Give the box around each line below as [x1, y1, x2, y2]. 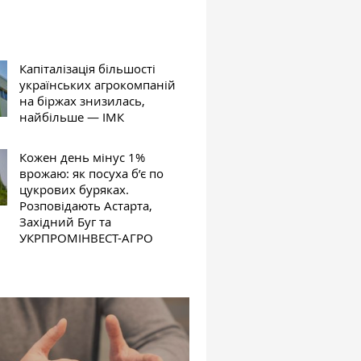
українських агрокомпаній [19, 77, 176, 93]
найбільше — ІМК [19, 109, 125, 126]
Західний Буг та [19, 214, 112, 230]
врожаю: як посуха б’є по [19, 165, 164, 182]
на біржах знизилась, [19, 93, 146, 110]
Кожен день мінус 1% [19, 149, 146, 166]
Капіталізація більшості [19, 60, 156, 77]
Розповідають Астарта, [19, 197, 153, 214]
